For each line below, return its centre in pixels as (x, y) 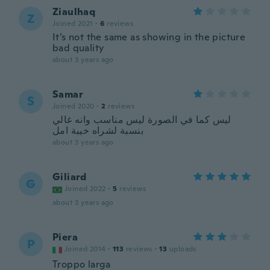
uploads (183, 249)
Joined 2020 (74, 106)
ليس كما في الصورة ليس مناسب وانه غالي (142, 120)
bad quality (78, 48)
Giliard (70, 177)
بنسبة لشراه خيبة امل (98, 130)
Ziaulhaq (74, 12)
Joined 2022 (85, 189)
